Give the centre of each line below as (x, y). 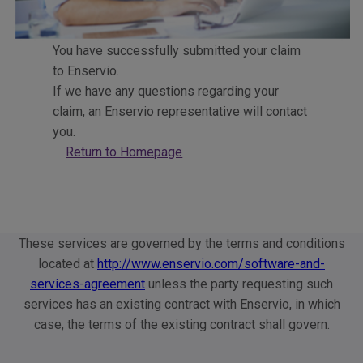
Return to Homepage (124, 152)
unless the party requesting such (239, 284)
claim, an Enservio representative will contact (180, 111)
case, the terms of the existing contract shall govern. (181, 324)
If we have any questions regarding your (166, 91)
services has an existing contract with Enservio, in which (181, 304)
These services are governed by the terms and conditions (181, 243)
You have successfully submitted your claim (177, 50)
